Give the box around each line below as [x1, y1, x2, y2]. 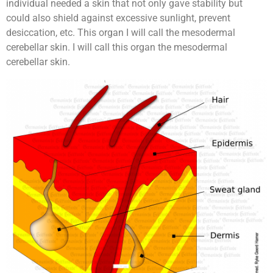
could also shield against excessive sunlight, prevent [6, 12, 230, 24]
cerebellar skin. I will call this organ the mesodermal [6, 41, 227, 53]
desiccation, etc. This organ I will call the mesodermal [6, 27, 235, 38]
